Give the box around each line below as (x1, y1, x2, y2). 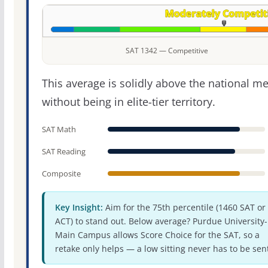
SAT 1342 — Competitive (126, 45, 209, 56)
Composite (41, 168, 81, 179)
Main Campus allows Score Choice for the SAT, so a (54, 229, 260, 241)
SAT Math (41, 124, 76, 135)
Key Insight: (54, 202, 103, 214)
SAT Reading (41, 146, 86, 157)
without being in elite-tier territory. (41, 95, 215, 109)
